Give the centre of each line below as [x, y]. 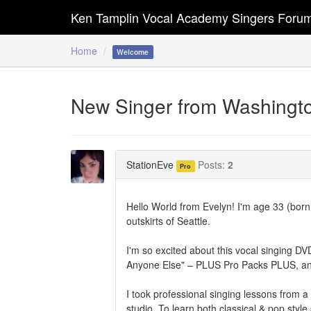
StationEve [150, 164]
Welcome [133, 52]
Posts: [212, 164]
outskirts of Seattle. [168, 220]
